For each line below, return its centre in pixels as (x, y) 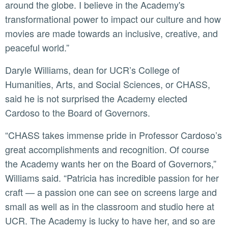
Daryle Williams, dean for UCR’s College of (8, 69)
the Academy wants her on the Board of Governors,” (111, 163)
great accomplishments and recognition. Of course (107, 149)
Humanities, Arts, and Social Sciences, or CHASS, (108, 84)
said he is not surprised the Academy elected (96, 98)
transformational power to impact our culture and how (113, 19)
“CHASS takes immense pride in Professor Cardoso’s (10, 135)
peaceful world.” (37, 47)
